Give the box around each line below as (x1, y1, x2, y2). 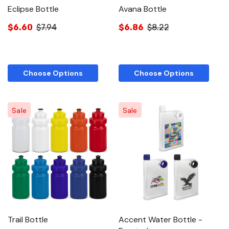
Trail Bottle (8, 214, 48, 225)
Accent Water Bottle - (118, 214, 202, 225)
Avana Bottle (118, 4, 167, 15)
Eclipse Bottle (8, 4, 59, 15)
